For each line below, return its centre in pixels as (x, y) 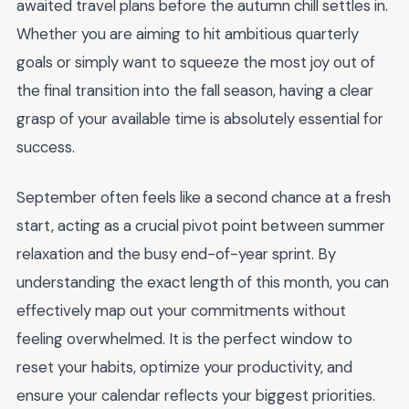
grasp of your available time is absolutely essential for (200, 119)
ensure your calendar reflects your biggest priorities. (196, 395)
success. (46, 147)
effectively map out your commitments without (181, 310)
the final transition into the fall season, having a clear (195, 90)
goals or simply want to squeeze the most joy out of (196, 62)
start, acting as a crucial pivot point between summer (201, 225)
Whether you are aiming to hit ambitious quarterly (188, 34)
